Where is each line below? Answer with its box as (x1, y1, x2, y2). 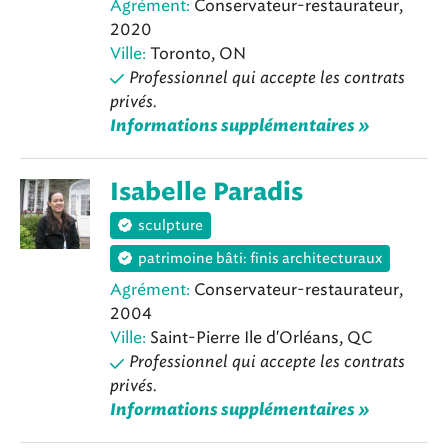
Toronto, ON (146, 43, 246, 63)
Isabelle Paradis (110, 180, 303, 205)
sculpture (138, 217, 203, 234)
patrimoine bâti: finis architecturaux (138, 250, 382, 268)
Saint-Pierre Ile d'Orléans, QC (146, 328, 372, 348)
